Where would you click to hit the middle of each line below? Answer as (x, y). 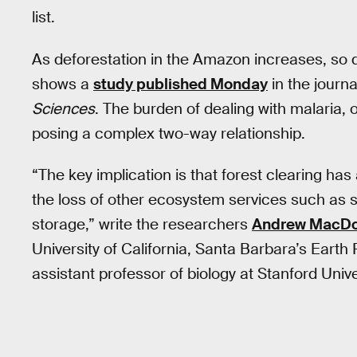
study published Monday (180, 84)
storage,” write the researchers (142, 225)
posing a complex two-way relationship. (169, 133)
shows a (63, 84)
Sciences (63, 108)
